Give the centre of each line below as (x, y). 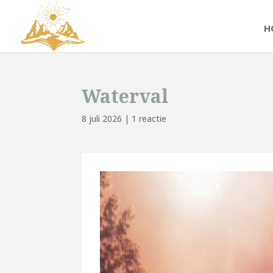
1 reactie (149, 119)
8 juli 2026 (102, 119)
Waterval (126, 96)
